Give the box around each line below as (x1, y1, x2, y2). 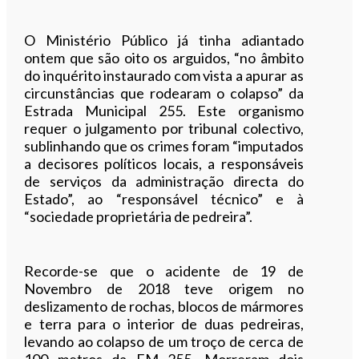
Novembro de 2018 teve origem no (24, 279, 304, 297)
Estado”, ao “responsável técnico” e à (24, 189, 304, 208)
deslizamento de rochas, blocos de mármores (24, 296, 304, 315)
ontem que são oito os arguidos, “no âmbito (24, 48, 304, 67)
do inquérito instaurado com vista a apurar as (24, 66, 304, 84)
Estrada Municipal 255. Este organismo (24, 101, 304, 119)
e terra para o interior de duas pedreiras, (24, 314, 304, 333)
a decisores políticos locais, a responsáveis (24, 154, 304, 172)
